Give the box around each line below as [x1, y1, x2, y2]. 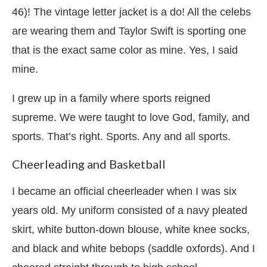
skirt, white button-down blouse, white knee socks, [12, 223, 250, 235]
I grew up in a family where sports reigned [12, 92, 210, 104]
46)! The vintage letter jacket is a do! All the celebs [12, 5, 251, 18]
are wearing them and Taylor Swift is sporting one [12, 24, 246, 37]
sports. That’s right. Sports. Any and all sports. [12, 130, 231, 142]
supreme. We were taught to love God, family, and [12, 111, 250, 123]
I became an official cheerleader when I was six [12, 185, 237, 197]
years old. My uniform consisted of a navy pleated [12, 204, 247, 216]
